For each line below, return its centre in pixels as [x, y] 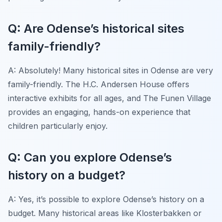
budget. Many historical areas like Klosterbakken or [105, 213]
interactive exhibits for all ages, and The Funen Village [110, 98]
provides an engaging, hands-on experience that [99, 112]
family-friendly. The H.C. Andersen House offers [99, 84]
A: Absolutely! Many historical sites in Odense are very [111, 70]
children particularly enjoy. [58, 126]
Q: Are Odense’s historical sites [96, 28]
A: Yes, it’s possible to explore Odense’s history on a [106, 199]
